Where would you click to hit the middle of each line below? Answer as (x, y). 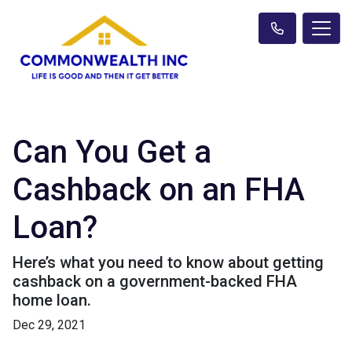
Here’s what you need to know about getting (168, 262)
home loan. (52, 300)
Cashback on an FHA (159, 189)
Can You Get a (112, 152)
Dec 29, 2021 (49, 324)
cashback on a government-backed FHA (155, 281)
